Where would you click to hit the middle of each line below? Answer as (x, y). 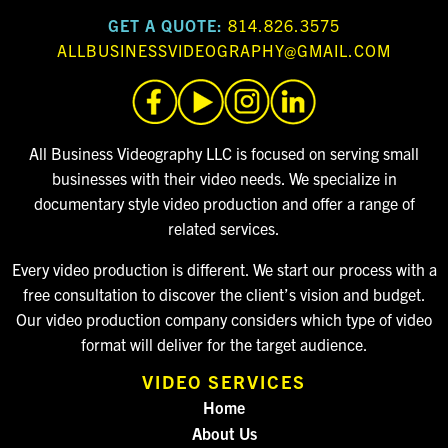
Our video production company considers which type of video (224, 318)
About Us (224, 432)
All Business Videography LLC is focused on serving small (224, 152)
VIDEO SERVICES (224, 381)
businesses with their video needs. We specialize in (224, 177)
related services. (224, 227)
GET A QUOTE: (165, 24)
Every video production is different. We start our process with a (224, 268)
